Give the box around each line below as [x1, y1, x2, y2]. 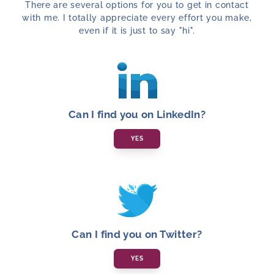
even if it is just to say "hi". [78, 24, 196, 35]
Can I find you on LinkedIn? [68, 108, 206, 120]
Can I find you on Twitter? [72, 228, 202, 240]
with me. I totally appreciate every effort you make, [22, 12, 252, 23]
